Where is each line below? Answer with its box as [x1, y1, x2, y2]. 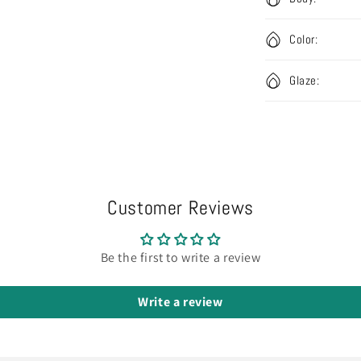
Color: [289, 31, 318, 47]
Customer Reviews [107, 195, 254, 220]
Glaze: [289, 73, 320, 88]
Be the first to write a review [100, 249, 261, 266]
